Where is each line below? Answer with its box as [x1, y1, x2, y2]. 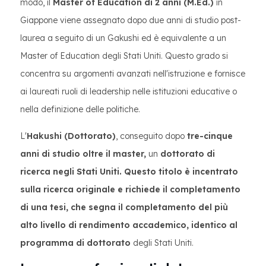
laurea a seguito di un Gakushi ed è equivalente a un [20, 33, 226, 43]
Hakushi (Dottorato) [27, 131, 116, 141]
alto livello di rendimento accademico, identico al [20, 220, 237, 230]
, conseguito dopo [116, 131, 187, 141]
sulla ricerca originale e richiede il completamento [20, 184, 240, 195]
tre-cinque [187, 131, 233, 141]
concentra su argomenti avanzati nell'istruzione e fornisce [20, 68, 245, 79]
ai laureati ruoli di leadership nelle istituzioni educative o [20, 86, 237, 97]
